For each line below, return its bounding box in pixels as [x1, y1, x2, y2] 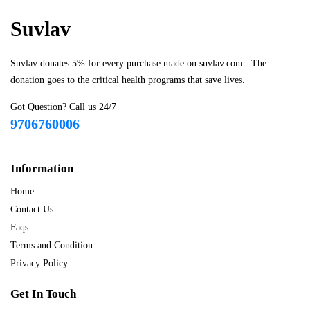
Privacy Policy [10, 258, 68, 268]
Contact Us [10, 204, 53, 215]
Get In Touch [10, 287, 76, 300]
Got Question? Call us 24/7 [10, 102, 116, 112]
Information [10, 162, 73, 175]
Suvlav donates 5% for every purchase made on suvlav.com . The [10, 58, 266, 69]
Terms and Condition [10, 240, 93, 250]
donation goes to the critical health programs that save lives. [10, 75, 245, 85]
